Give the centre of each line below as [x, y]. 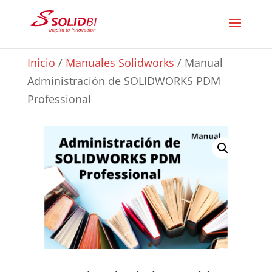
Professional [59, 99]
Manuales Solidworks [120, 63]
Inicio [41, 63]
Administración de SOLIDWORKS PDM [124, 81]
